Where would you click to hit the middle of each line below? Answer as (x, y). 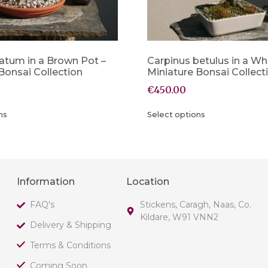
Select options (176, 115)
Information (45, 182)
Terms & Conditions (71, 246)
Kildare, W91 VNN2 (179, 217)
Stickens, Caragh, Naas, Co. (195, 205)
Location (148, 182)
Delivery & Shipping (71, 225)
